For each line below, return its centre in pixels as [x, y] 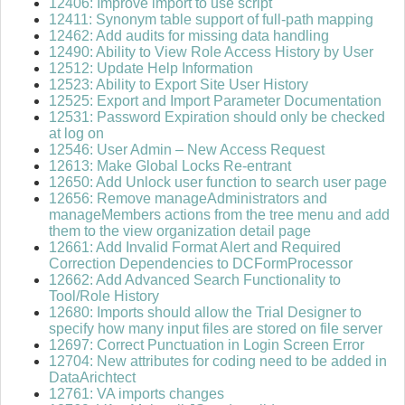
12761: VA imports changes [137, 394]
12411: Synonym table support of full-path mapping [211, 20]
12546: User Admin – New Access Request [187, 150]
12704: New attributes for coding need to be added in [218, 362]
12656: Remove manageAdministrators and [188, 199]
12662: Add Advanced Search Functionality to [195, 280]
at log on [76, 134]
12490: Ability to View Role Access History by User [211, 52]
